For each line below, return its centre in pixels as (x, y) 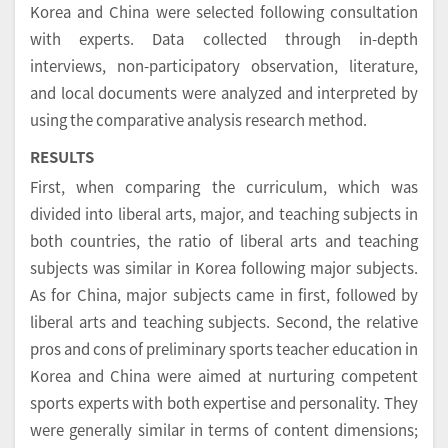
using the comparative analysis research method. (198, 120)
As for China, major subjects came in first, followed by (224, 295)
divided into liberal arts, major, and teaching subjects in (224, 214)
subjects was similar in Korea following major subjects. (224, 268)
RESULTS (62, 157)
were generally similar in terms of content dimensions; (224, 430)
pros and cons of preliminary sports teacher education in (224, 349)
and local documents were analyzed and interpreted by (224, 93)
